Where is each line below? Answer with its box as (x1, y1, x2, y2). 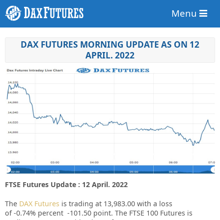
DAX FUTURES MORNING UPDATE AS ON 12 (21, 39, 199, 51)
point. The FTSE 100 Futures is (93, 208, 192, 218)
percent (38, 208, 65, 218)
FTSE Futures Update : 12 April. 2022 (5, 179, 128, 189)
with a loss (137, 198, 172, 208)
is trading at (59, 198, 102, 208)
